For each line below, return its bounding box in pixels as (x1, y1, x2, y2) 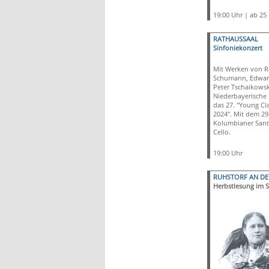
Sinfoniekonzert (213, 43, 262, 52)
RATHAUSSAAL (213, 34, 258, 43)
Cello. (213, 127, 232, 136)
